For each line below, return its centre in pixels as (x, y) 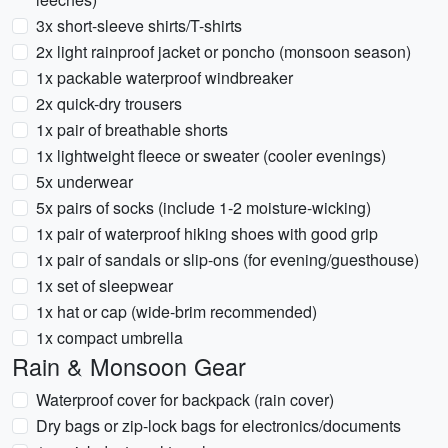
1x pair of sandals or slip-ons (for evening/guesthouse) (227, 259)
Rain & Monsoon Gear (129, 366)
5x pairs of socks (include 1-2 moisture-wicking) (203, 207)
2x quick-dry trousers (109, 103)
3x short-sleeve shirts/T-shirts (139, 25)
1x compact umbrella (109, 337)
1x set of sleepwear (104, 285)
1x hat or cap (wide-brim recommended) (176, 311)
